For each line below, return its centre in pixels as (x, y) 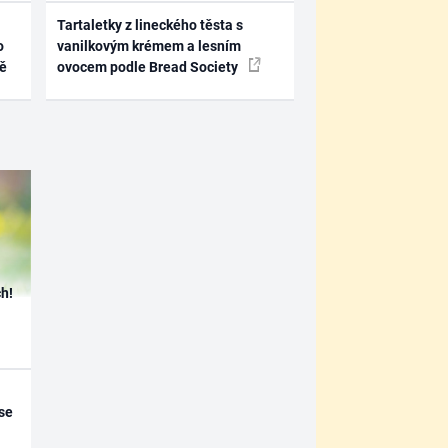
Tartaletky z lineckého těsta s (150, 24)
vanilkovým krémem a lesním (149, 45)
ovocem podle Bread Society (149, 66)
